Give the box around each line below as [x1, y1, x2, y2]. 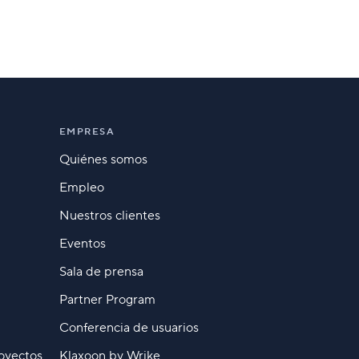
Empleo [58, 179, 104, 196]
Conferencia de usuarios [58, 319, 199, 336]
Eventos [58, 235, 106, 252]
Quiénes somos [58, 151, 147, 167]
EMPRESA [58, 125, 115, 138]
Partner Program [58, 291, 155, 308]
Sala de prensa [58, 263, 143, 280]
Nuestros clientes [58, 207, 160, 224]
